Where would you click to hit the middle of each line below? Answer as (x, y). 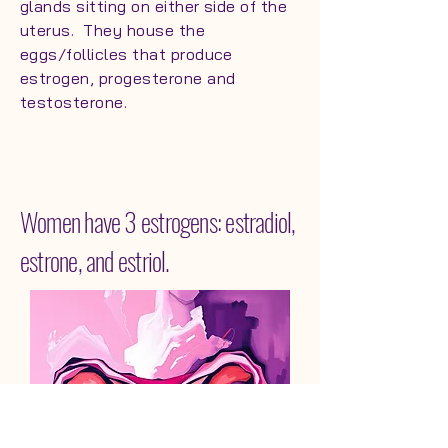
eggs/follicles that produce (126, 54)
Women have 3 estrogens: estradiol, (158, 221)
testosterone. (76, 102)
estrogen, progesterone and (128, 78)
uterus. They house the (113, 30)
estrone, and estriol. (99, 260)
